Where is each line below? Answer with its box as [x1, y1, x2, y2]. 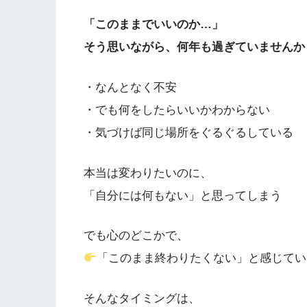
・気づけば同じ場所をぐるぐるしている [84, 125, 293, 139]
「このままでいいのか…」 [84, 18, 223, 32]
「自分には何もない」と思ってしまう [84, 188, 282, 202]
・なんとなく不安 [84, 80, 177, 94]
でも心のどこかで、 [84, 229, 188, 243]
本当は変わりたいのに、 [84, 166, 212, 180]
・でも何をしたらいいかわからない [84, 103, 270, 116]
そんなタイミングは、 [84, 291, 200, 305]
